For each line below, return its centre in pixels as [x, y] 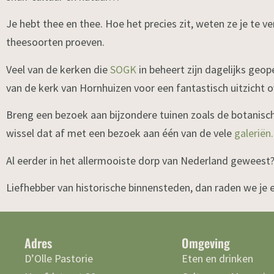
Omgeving [206, 243]
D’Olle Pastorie [59, 259]
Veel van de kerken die [58, 69]
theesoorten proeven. [55, 42]
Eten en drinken [217, 259]
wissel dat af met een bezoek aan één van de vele [120, 133]
